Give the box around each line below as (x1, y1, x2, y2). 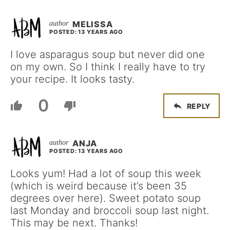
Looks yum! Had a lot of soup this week (10, 167, 201, 180)
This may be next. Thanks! (10, 217, 138, 229)
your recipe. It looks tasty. (10, 73, 135, 85)
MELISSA (72, 19, 113, 29)
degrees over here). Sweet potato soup (10, 192, 201, 204)
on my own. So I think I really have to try (10, 61, 205, 73)
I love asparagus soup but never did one (10, 48, 205, 61)
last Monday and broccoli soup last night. (10, 204, 209, 217)
